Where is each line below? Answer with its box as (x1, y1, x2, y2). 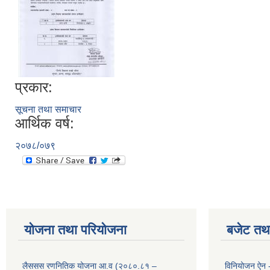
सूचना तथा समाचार (15, 104, 81, 115)
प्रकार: (15, 79, 52, 95)
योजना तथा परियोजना (24, 222, 127, 237)
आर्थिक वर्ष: (15, 115, 74, 131)
